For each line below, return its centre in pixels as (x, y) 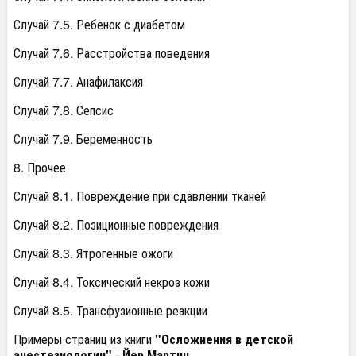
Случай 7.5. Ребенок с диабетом (99, 25)
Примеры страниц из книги (84, 339)
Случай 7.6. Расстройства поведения (112, 53)
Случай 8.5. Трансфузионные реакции (110, 311)
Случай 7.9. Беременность (83, 139)
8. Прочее (40, 168)
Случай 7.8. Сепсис (64, 110)
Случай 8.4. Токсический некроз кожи (112, 282)
